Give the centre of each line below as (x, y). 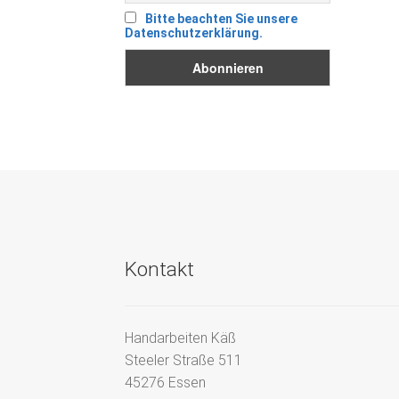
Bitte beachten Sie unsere (222, 19)
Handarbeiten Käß (181, 338)
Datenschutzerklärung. (194, 33)
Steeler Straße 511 (184, 360)
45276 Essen (166, 382)
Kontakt (160, 269)
